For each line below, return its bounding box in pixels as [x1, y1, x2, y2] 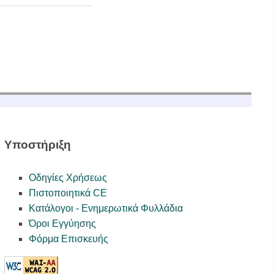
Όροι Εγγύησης [28, 218, 96, 229]
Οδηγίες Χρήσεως [28, 172, 107, 183]
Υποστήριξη [4, 138, 71, 151]
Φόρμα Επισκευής [28, 233, 108, 244]
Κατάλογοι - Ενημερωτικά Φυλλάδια [28, 202, 183, 213]
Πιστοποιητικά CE [28, 187, 107, 198]
